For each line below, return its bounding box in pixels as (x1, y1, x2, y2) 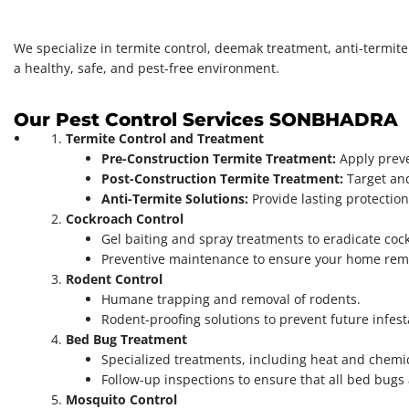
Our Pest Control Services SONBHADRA (14, 109, 398, 131)
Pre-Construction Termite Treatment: (101, 150, 336, 168)
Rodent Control (66, 270, 163, 288)
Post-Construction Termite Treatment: (101, 170, 343, 188)
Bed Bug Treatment (66, 330, 187, 349)
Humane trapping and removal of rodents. (101, 290, 361, 309)
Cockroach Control (66, 210, 184, 228)
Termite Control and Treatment (66, 130, 264, 148)
